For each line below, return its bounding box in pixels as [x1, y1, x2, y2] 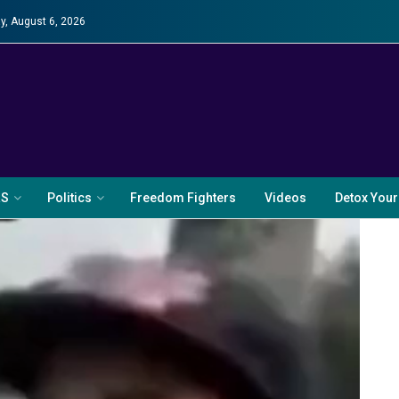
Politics [47, 191, 92, 205]
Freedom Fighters [130, 191, 236, 205]
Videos [265, 191, 306, 205]
